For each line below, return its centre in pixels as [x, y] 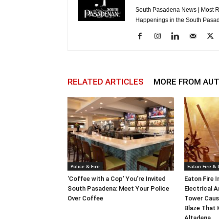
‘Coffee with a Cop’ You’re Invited [117, 179]
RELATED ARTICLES [106, 82]
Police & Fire [85, 166]
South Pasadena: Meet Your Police [118, 189]
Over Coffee [85, 198]
